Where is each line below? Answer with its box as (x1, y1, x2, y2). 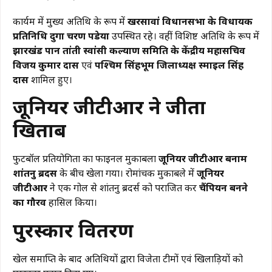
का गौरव (13, 195, 46, 209)
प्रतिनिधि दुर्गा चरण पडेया (13, 29, 109, 42)
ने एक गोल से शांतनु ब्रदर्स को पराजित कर (47, 181, 199, 195)
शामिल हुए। (29, 72, 72, 86)
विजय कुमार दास (13, 58, 79, 72)
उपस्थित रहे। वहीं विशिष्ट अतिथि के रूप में (109, 29, 259, 42)
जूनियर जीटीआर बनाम (158, 152, 247, 166)
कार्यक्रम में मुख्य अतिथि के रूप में (13, 14, 127, 28)
